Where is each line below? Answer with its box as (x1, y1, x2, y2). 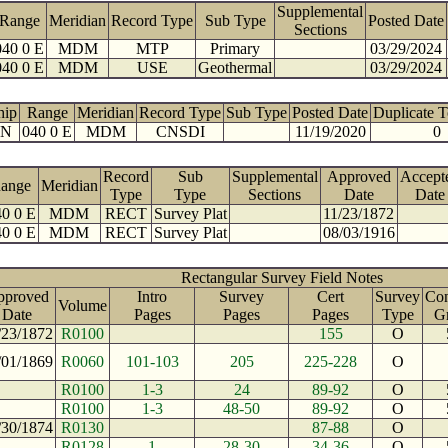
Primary (210, 40, 260, 57)
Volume (58, 297, 107, 314)
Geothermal (198, 59, 272, 76)
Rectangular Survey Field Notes (180, 269, 383, 286)
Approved (326, 168, 391, 185)
